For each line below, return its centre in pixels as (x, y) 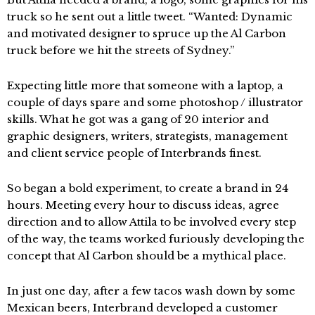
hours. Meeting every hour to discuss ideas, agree (143, 205)
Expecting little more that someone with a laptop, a (145, 85)
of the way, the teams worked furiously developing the (156, 239)
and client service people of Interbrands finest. (134, 153)
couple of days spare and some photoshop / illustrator (155, 102)
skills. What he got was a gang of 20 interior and (138, 119)
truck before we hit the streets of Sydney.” (121, 50)
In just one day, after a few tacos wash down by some (151, 291)
